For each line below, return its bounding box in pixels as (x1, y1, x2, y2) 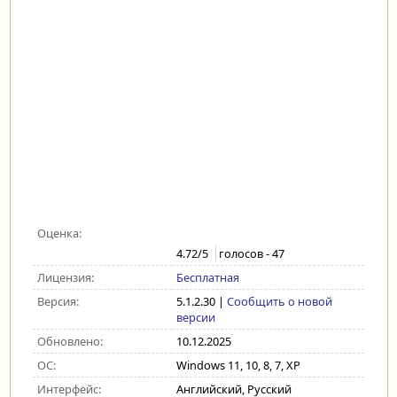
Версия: (36, 293, 79, 309)
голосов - (218, 245, 272, 262)
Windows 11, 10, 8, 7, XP (175, 357, 300, 373)
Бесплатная (175, 269, 239, 285)
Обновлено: (36, 333, 103, 349)
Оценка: (36, 225, 82, 241)
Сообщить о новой (226, 293, 332, 309)
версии (175, 309, 215, 325)
